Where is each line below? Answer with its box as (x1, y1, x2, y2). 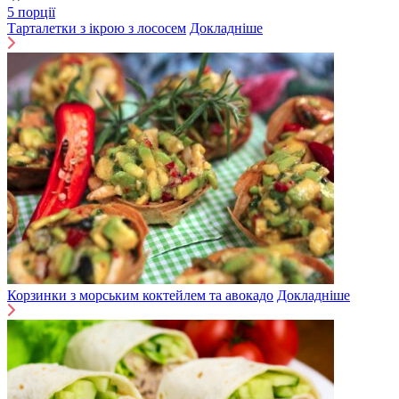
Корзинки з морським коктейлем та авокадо (7, 288, 273, 304)
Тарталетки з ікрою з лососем (7, 20, 186, 37)
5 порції (7, 4, 55, 20)
